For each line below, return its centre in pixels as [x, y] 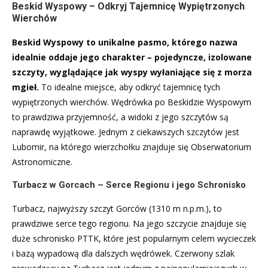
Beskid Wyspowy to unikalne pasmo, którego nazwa [125, 42]
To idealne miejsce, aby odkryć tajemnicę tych [130, 87]
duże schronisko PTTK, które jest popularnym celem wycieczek [134, 238]
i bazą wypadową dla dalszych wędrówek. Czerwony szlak [123, 253]
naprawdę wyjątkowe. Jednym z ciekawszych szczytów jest [126, 132]
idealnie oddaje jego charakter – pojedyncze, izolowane [132, 57]
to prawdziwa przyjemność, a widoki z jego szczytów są [120, 117]
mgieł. [25, 87]
